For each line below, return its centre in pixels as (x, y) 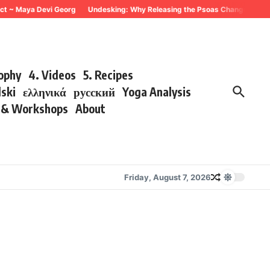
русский (95, 91)
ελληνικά (45, 91)
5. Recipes (108, 74)
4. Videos (52, 74)
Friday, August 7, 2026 (168, 177)
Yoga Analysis (157, 91)
